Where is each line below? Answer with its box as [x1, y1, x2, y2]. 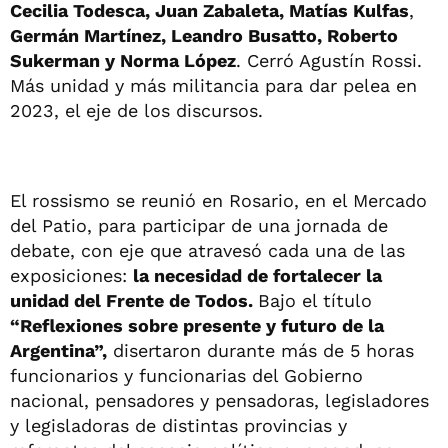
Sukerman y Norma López [10, 49, 236, 71]
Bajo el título [258, 289, 372, 311]
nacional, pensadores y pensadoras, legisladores [10, 389, 429, 411]
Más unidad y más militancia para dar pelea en [10, 74, 417, 96]
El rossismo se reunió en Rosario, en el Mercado [10, 189, 427, 211]
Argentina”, [10, 339, 107, 361]
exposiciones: [10, 264, 133, 286]
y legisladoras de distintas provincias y [10, 414, 347, 436]
